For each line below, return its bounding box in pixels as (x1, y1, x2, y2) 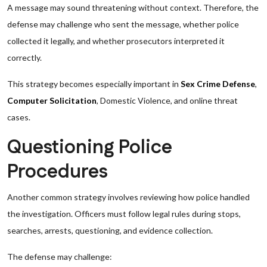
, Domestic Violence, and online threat (97, 95, 238, 105)
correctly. (7, 52, 42, 63)
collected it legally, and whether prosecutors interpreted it (7, 36, 225, 46)
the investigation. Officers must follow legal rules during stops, (7, 209, 241, 219)
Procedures (7, 159, 108, 185)
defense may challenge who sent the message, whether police (7, 19, 239, 29)
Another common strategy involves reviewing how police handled (7, 192, 250, 202)
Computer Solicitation (7, 95, 97, 105)
